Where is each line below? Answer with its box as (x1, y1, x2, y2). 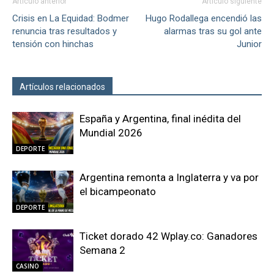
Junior (237, 38, 262, 50)
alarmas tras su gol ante (164, 25, 262, 37)
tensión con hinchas (12, 38, 94, 50)
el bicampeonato (80, 185, 156, 198)
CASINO (16, 261, 39, 270)
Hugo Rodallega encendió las (146, 12, 262, 24)
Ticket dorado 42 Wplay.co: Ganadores (80, 229, 257, 242)
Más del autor (120, 81, 172, 92)
